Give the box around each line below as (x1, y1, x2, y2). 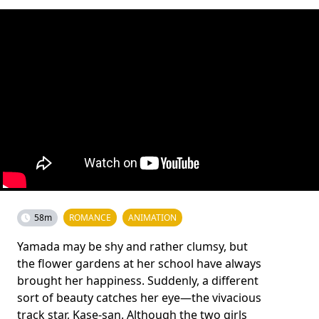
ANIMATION (128, 211, 177, 224)
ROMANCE (69, 211, 111, 224)
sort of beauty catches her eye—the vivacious (17, 290, 261, 305)
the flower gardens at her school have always (17, 256, 261, 271)
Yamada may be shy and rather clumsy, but (17, 239, 248, 254)
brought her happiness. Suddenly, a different (17, 273, 258, 288)
